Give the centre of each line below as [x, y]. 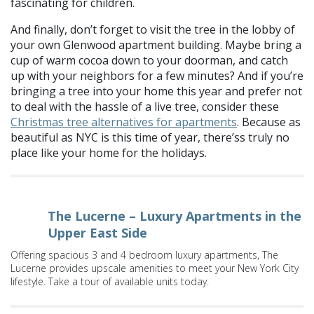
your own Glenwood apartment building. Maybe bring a [156, 45]
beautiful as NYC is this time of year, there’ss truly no [150, 137]
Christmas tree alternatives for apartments [124, 122]
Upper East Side [97, 232]
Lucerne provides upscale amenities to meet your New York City [155, 268]
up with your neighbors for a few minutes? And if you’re [157, 75]
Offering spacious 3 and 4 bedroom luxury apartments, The [144, 254]
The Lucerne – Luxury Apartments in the [175, 216]
